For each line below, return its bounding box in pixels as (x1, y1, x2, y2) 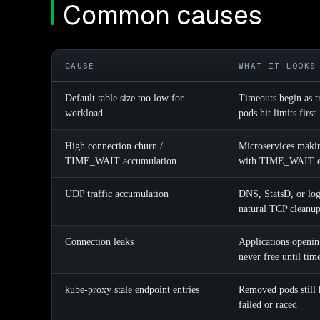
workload (65, 108, 103, 119)
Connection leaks (65, 236, 134, 248)
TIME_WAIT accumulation (65, 156, 176, 167)
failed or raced (239, 299, 297, 311)
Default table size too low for (65, 93, 184, 104)
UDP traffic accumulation (65, 189, 169, 200)
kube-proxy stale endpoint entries (65, 284, 199, 296)
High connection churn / (65, 141, 163, 152)
